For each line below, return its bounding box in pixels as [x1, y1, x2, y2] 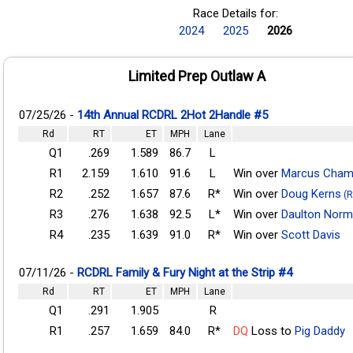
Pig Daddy [295, 323, 345, 338]
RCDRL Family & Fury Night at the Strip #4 [77, 265, 292, 280]
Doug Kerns [281, 186, 341, 201]
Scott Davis [281, 227, 340, 242]
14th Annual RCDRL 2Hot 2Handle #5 [77, 107, 268, 122]
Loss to [248, 323, 295, 338]
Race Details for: [193, 6, 278, 20]
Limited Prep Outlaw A [128, 67, 266, 84]
